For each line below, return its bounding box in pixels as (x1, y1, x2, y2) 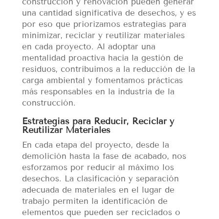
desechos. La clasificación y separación (22, 173, 179, 184)
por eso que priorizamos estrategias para (22, 19, 186, 29)
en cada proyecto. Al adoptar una (22, 41, 155, 52)
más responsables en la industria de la (22, 86, 175, 97)
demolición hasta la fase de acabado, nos (22, 151, 186, 161)
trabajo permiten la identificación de (22, 196, 168, 206)
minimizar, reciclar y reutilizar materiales (22, 30, 185, 41)
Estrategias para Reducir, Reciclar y (22, 115, 174, 127)
